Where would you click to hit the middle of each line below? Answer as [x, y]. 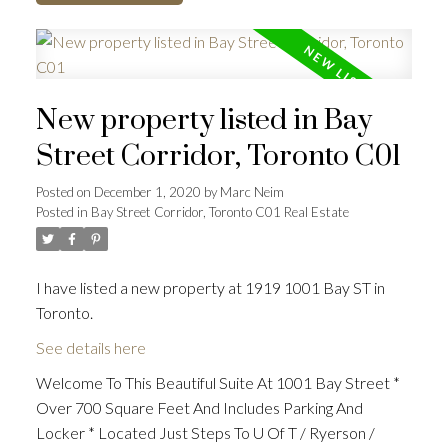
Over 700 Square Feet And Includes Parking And [199, 407]
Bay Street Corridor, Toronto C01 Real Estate [219, 211]
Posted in [61, 211]
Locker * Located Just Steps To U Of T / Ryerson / [205, 432]
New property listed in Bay [203, 120]
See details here [90, 347]
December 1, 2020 [147, 191]
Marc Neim [251, 191]
